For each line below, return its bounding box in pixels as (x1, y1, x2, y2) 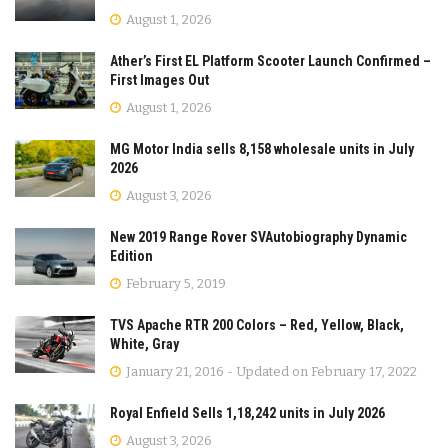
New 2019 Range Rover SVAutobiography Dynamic (110, 229, 407, 245)
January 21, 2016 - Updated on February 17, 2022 (123, 364, 417, 379)
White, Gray (110, 336, 179, 352)
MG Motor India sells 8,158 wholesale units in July (110, 141, 414, 157)
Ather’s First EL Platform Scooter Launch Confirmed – (110, 53, 431, 69)
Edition (110, 248, 153, 264)
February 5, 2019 (123, 276, 226, 291)
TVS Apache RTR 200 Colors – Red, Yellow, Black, (110, 317, 404, 333)
